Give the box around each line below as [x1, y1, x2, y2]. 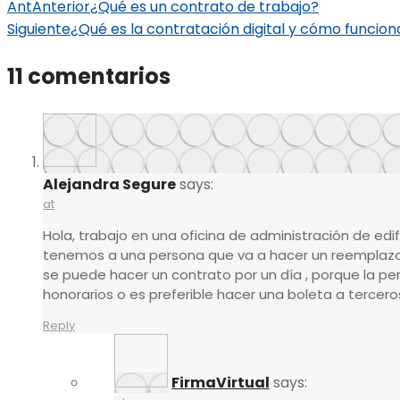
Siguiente [7, 19, 71, 40]
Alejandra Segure [43, 174, 176, 196]
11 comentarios [7, 62, 171, 92]
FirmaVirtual [171, 372, 270, 394]
